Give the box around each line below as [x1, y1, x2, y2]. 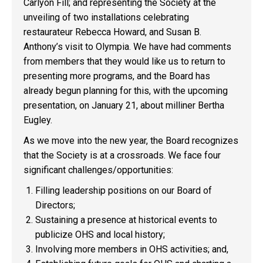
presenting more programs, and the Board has [23, 70, 210, 82]
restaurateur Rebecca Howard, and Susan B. [23, 26, 201, 38]
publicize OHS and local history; [35, 229, 165, 240]
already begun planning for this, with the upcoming [23, 85, 228, 96]
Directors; [35, 200, 75, 211]
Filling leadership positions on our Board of [35, 185, 212, 196]
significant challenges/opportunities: [23, 164, 173, 176]
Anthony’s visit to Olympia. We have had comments [23, 41, 231, 52]
